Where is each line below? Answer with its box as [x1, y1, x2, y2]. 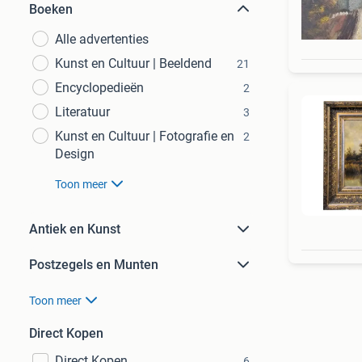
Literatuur [55, 104, 110, 120]
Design [55, 146, 95, 162]
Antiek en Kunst [29, 221, 120, 237]
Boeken [29, 2, 73, 17]
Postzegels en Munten [29, 257, 158, 272]
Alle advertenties [55, 32, 149, 47]
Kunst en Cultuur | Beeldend [55, 56, 212, 71]
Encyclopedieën [55, 80, 144, 95]
